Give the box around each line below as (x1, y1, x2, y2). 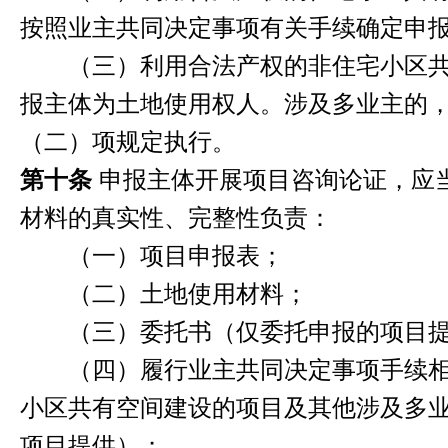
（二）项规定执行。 (20, 129, 236, 155)
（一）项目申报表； (20, 243, 284, 269)
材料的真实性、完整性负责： (20, 205, 332, 231)
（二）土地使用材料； (20, 281, 308, 307)
